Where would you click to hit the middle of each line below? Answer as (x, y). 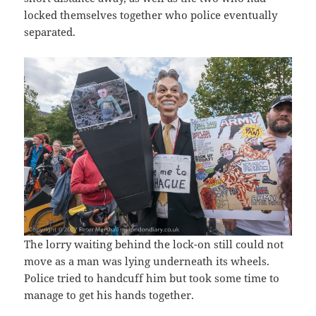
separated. (50, 31)
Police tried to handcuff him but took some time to (152, 278)
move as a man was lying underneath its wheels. (147, 261)
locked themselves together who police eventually (151, 14)
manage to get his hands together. (109, 294)
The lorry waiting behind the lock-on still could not (154, 244)
